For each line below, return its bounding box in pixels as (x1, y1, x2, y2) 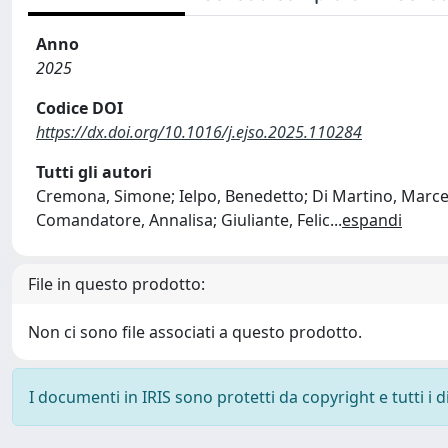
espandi (342, 209, 402, 231)
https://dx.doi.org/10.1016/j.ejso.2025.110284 (36, 121, 362, 143)
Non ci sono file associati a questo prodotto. (28, 321, 362, 343)
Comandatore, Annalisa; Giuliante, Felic (36, 209, 330, 231)
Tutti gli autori (36, 161, 152, 183)
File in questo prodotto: (28, 273, 205, 295)
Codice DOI (36, 97, 123, 119)
